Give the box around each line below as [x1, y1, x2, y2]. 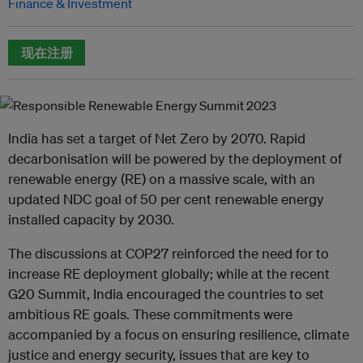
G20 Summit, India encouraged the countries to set [8, 284, 324, 302]
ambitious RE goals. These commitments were [8, 305, 293, 322]
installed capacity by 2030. [8, 210, 174, 228]
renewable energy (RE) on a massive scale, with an [8, 169, 315, 187]
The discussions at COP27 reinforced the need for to [8, 244, 329, 262]
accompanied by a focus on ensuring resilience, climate [8, 325, 349, 343]
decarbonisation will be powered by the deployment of [8, 149, 342, 167]
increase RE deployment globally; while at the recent [8, 264, 330, 282]
